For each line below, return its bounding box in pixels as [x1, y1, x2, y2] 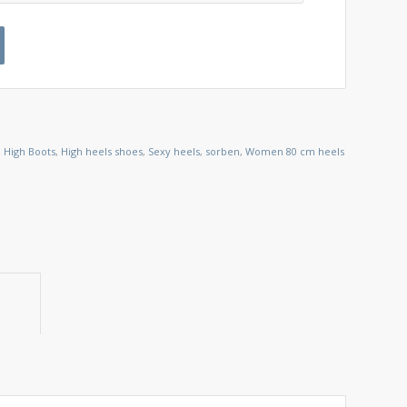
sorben [205, 144, 241, 159]
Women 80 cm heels [245, 144, 345, 159]
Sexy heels [148, 144, 201, 159]
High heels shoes [61, 144, 144, 159]
